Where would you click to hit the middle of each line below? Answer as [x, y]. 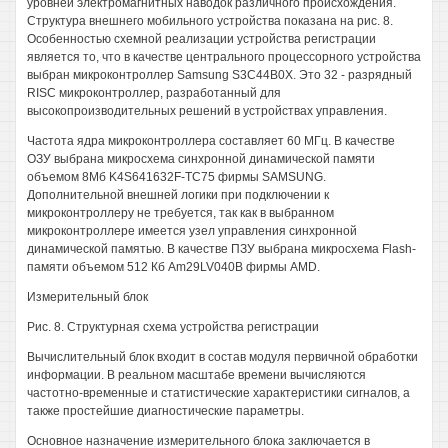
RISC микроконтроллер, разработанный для [154, 93]
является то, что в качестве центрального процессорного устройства [224, 57]
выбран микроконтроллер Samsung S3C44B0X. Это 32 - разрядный [219, 75]
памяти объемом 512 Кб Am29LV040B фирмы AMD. [173, 267]
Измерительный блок [87, 297]
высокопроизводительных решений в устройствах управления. [207, 111]
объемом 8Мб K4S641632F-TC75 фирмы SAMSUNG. [176, 177]
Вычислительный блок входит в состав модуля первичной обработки [222, 357]
